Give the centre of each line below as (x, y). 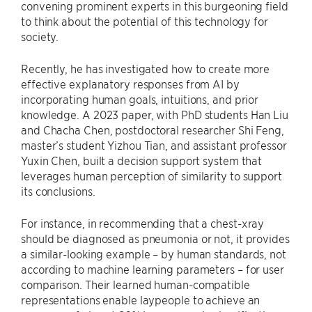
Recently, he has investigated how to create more (146, 68)
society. (40, 36)
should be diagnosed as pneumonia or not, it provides (155, 238)
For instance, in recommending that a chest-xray (143, 223)
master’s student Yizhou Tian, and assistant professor (154, 145)
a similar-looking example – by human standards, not (154, 253)
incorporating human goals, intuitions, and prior (140, 99)
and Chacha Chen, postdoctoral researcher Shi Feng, (153, 130)
